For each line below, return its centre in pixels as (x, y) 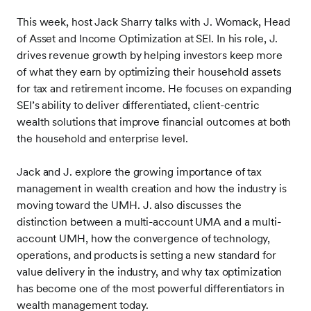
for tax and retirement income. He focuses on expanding (154, 89)
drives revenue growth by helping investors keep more (150, 55)
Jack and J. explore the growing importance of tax (140, 172)
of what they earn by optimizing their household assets (149, 72)
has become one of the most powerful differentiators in (151, 288)
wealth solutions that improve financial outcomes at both (154, 122)
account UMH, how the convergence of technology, (144, 238)
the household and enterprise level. (102, 138)
